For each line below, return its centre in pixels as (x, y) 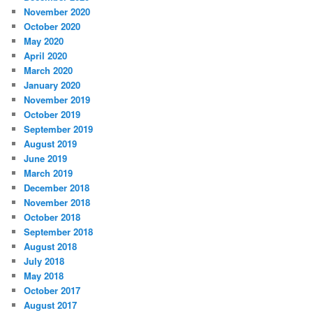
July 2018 (44, 261)
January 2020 (52, 85)
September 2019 (59, 129)
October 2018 (52, 217)
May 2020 (44, 41)
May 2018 (44, 275)
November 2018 (57, 202)
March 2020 (49, 70)
